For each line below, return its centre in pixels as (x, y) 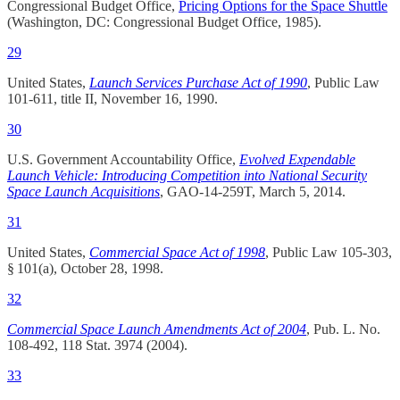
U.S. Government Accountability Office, (123, 160)
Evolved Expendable (297, 160)
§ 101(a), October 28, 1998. (85, 269)
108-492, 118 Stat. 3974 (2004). (97, 346)
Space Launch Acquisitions (83, 192)
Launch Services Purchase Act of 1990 (198, 83)
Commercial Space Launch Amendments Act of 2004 (157, 329)
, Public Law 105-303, (329, 253)
